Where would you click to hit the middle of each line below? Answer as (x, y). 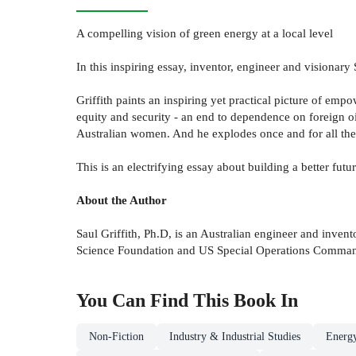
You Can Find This (155, 301)
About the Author (122, 200)
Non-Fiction (116, 337)
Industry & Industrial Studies (235, 337)
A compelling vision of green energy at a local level (205, 33)
